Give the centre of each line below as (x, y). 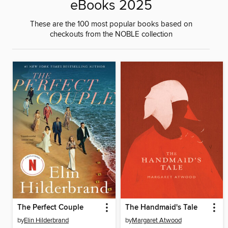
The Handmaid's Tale (161, 207)
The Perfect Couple (50, 207)
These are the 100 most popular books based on (111, 25)
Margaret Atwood (156, 220)
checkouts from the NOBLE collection (111, 35)
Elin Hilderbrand (46, 220)
